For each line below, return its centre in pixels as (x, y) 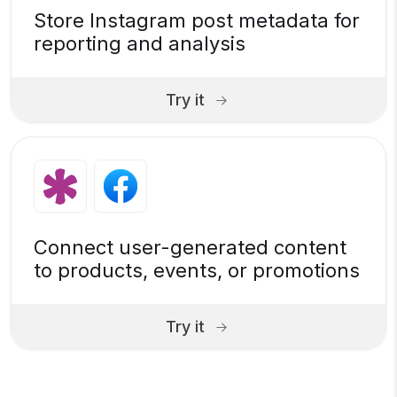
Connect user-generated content (190, 248)
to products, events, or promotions (197, 271)
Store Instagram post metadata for (197, 21)
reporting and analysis (140, 44)
